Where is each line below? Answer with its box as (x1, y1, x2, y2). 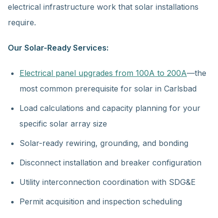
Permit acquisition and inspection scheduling (19, 197, 182, 206)
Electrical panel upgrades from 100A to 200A (19, 68, 187, 78)
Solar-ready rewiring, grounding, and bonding (19, 138, 188, 148)
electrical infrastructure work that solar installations (8, 2, 199, 12)
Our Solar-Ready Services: (8, 43, 109, 53)
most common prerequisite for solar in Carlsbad (19, 84, 197, 93)
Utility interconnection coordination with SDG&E (19, 177, 196, 187)
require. (8, 18, 36, 27)
